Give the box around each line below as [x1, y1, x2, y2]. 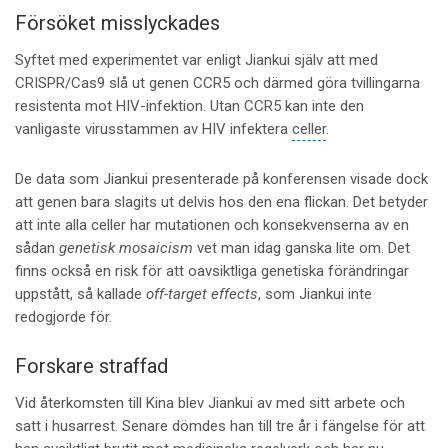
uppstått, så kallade [14, 285, 146, 304]
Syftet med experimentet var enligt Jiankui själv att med [14, 51, 378, 70]
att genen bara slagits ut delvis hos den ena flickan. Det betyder [14, 193, 428, 212]
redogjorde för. [14, 308, 112, 327]
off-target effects [145, 285, 258, 304]
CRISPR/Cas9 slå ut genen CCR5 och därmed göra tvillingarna [14, 74, 420, 93]
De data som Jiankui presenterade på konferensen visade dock [14, 170, 428, 189]
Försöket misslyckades [14, 11, 220, 36]
